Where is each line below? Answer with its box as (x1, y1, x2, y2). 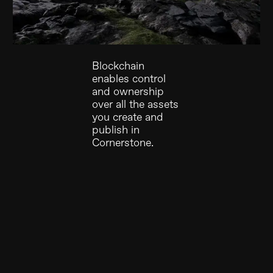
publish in (92, 123, 140, 138)
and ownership (92, 85, 165, 100)
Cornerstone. (92, 136, 154, 151)
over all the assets (92, 97, 179, 113)
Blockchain (92, 59, 145, 74)
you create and (92, 110, 164, 126)
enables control (92, 72, 166, 87)
